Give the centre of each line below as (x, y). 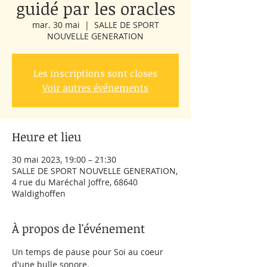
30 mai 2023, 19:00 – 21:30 (64, 159)
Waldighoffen (39, 193)
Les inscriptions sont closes (95, 73)
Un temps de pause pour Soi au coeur (89, 252)
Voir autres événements (95, 88)
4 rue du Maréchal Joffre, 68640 (75, 182)
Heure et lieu (46, 136)
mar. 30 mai (56, 25)
